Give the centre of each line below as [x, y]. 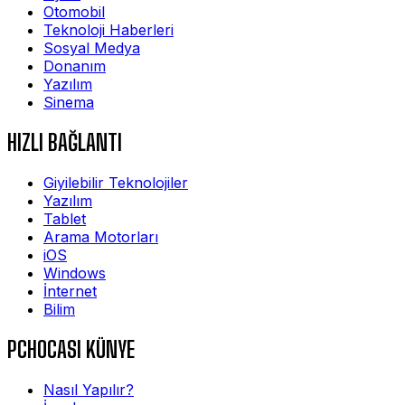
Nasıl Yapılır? [89, 389]
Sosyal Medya [92, 48]
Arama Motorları [101, 237]
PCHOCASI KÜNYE [71, 349]
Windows [75, 273]
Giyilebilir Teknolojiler [116, 183]
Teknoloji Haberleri [108, 30]
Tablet [65, 219]
